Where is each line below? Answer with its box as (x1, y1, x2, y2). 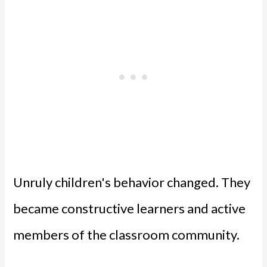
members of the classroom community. (13, 226, 240, 243)
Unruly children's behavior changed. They (13, 173, 251, 190)
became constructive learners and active (13, 200, 246, 216)
